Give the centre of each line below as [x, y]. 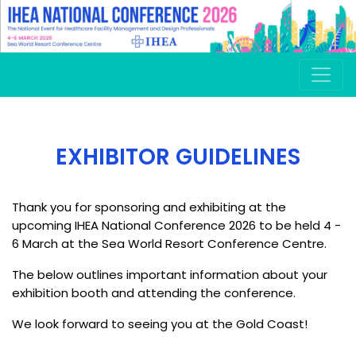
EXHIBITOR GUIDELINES [178, 157]
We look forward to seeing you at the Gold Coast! [161, 323]
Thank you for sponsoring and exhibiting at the [149, 207]
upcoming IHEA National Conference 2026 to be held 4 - [176, 225]
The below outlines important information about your [170, 274]
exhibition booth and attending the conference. [155, 292]
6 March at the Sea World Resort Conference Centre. [171, 243]
